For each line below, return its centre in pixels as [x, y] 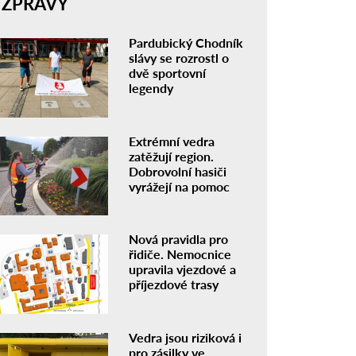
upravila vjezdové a [183, 269]
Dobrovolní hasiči [178, 171]
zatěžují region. [172, 156]
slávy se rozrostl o [179, 57]
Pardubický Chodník [186, 42]
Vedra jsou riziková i [186, 337]
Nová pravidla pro [179, 239]
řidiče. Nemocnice [180, 254]
